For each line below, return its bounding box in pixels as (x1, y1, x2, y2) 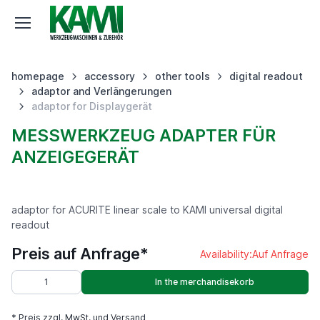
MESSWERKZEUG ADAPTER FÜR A (11, 125, 276, 146)
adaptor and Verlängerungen (31, 85, 171, 97)
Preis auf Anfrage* (11, 244, 149, 263)
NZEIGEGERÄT (11, 146, 128, 167)
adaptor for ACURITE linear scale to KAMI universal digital (11, 204, 283, 216)
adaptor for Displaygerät (31, 100, 152, 112)
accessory (84, 70, 135, 82)
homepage (11, 70, 64, 82)
